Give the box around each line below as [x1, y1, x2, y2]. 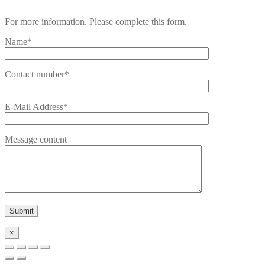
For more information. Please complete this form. [5, 17, 187, 27]
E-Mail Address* [5, 102, 68, 112]
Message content [5, 134, 67, 145]
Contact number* [5, 69, 69, 80]
